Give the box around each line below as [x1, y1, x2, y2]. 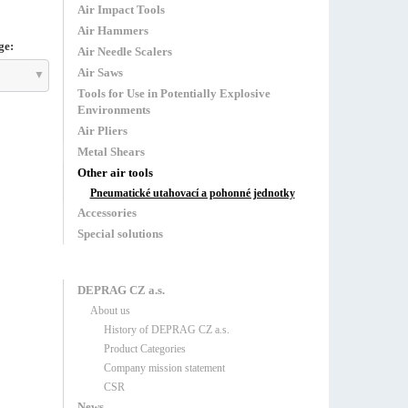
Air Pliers [76, 124, 127, 138]
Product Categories [103, 342, 186, 355]
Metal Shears [76, 145, 145, 158]
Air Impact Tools [76, 3, 165, 16]
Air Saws [76, 66, 123, 79]
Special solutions [76, 227, 163, 240]
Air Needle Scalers [76, 45, 172, 58]
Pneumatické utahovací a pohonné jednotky [89, 187, 295, 199]
